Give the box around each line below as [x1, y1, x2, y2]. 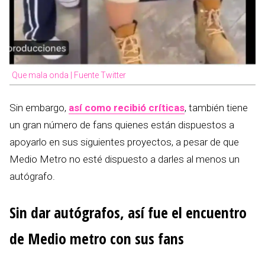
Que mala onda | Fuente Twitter [12, 70, 126, 80]
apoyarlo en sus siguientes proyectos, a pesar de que [9, 136, 239, 148]
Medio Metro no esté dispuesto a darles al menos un [9, 153, 240, 166]
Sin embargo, [9, 102, 69, 114]
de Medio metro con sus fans [9, 228, 184, 249]
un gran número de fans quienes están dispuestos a [9, 119, 234, 131]
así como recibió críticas [69, 102, 185, 114]
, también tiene [185, 102, 248, 114]
